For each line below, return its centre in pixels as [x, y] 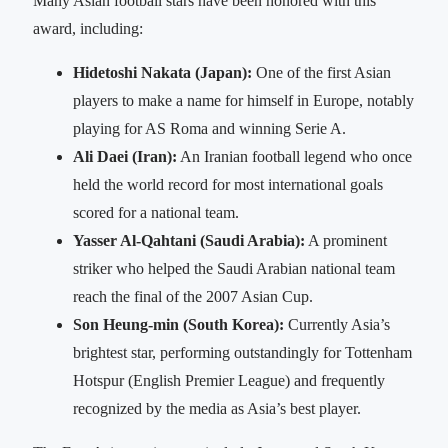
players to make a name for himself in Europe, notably [243, 101]
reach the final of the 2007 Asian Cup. [193, 297]
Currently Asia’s [337, 325]
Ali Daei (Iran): [125, 157]
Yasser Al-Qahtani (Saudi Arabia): [189, 241]
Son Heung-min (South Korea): [178, 325]
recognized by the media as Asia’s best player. [217, 409]
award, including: [88, 29]
